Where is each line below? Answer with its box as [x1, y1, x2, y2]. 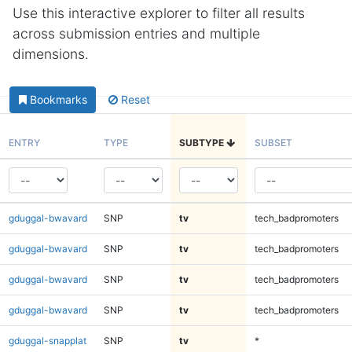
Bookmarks [29, 93, 87, 107]
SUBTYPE [178, 136, 226, 148]
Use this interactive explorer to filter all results [13, 5, 305, 21]
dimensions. [13, 46, 89, 62]
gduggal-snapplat [8, 334, 86, 346]
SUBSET [254, 136, 292, 148]
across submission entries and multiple [13, 25, 260, 42]
